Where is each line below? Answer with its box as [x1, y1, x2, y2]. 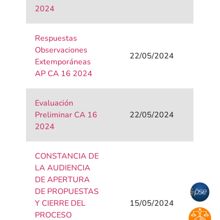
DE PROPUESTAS [35, 186, 99, 197]
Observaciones [35, 45, 88, 56]
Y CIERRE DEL [35, 198, 86, 209]
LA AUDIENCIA [35, 163, 91, 174]
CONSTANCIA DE [35, 151, 99, 162]
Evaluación [35, 98, 74, 109]
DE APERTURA [35, 174, 90, 186]
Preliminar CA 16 [35, 110, 98, 121]
